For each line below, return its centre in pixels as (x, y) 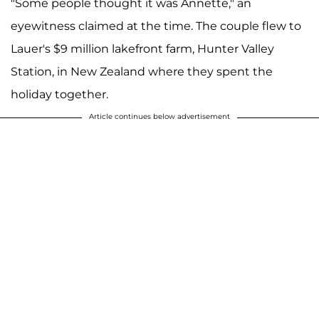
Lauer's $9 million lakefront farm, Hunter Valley (142, 48)
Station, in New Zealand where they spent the (142, 71)
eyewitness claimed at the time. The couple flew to (156, 26)
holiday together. (59, 94)
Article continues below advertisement (159, 116)
